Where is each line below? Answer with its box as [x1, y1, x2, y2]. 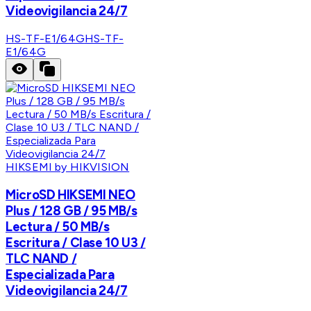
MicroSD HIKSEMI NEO [6, 186, 135, 203]
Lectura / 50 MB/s [6, 218, 110, 235]
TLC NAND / [6, 250, 77, 267]
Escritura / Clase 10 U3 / [6, 234, 146, 251]
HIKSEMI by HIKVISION [6, 160, 130, 174]
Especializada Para [6, 266, 115, 283]
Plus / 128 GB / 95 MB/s [6, 202, 137, 219]
